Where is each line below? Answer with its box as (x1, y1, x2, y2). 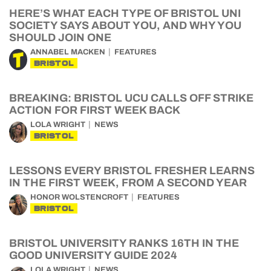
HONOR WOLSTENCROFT (30, 193, 128, 201)
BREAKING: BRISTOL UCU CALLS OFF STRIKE (9, 92, 253, 104)
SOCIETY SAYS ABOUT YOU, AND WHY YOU (9, 19, 241, 31)
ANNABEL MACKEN (30, 48, 105, 56)
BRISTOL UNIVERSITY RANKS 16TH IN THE (9, 237, 239, 249)
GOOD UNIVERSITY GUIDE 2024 (9, 249, 177, 261)
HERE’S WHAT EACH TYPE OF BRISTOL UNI (9, 7, 241, 19)
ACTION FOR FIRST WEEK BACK (9, 104, 180, 116)
